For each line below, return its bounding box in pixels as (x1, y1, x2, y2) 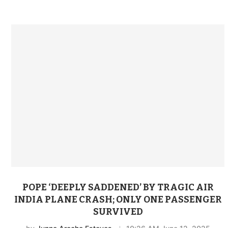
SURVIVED (93, 206, 143, 217)
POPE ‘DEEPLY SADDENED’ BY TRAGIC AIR (22, 181, 214, 193)
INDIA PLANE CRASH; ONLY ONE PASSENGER (14, 193, 222, 205)
